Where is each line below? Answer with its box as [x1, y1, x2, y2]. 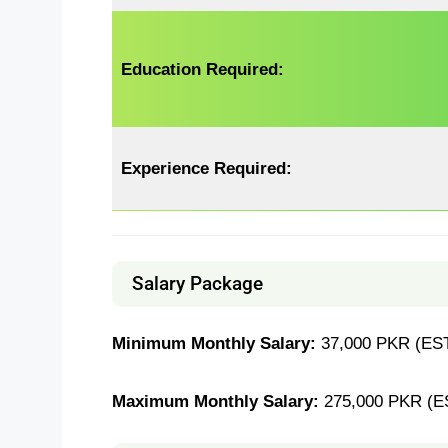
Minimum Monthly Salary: [112, 334, 321, 352]
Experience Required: [121, 158, 293, 177]
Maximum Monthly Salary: [112, 391, 324, 410]
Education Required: [121, 59, 285, 78]
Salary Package [132, 272, 263, 295]
